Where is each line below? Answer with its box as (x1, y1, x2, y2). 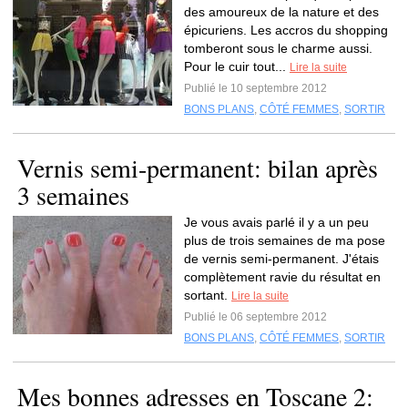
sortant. (184, 288, 231, 302)
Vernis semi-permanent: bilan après (17, 150, 378, 185)
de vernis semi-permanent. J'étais (184, 251, 379, 266)
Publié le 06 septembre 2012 (184, 311, 327, 323)
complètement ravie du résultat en (184, 270, 381, 284)
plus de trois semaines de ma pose (184, 233, 385, 248)
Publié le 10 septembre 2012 (184, 82, 327, 95)
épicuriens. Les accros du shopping (184, 23, 388, 37)
